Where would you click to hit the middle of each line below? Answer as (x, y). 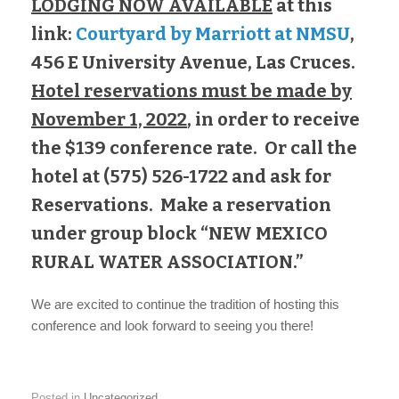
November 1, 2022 (109, 119)
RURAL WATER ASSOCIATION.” (167, 262)
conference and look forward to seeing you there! (172, 326)
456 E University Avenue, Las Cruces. (195, 62)
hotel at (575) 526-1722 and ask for (181, 176)
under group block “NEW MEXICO (179, 233)
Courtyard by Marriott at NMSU (213, 34)
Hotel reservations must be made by (191, 91)
